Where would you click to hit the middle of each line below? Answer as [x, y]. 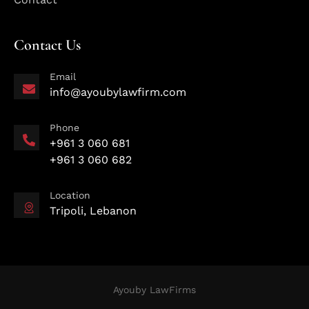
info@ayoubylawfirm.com [118, 92]
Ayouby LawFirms [154, 289]
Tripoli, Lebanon [93, 211]
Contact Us [47, 44]
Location [70, 196]
